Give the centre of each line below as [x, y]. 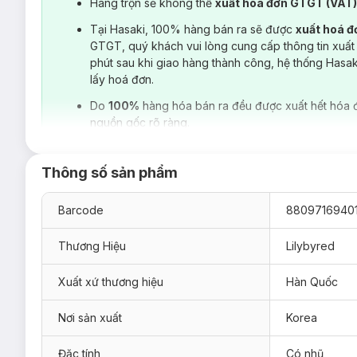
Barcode [81, 210]
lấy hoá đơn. [122, 79]
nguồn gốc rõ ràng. [140, 122]
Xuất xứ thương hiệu [111, 282]
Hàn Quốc [312, 282]
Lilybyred [310, 246]
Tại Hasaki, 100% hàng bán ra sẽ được [193, 29]
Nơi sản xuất [90, 318]
